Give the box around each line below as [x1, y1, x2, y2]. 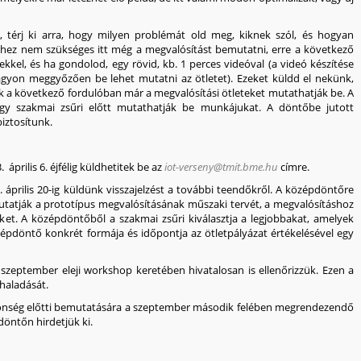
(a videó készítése [264, 56, 355, 71]
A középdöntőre [275, 182, 355, 197]
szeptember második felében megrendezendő [132, 300, 355, 314]
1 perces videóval [180, 56, 265, 71]
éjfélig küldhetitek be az [48, 160, 164, 174]
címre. [278, 160, 309, 174]
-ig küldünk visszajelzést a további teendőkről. [48, 182, 276, 197]
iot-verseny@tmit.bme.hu [164, 160, 278, 174]
